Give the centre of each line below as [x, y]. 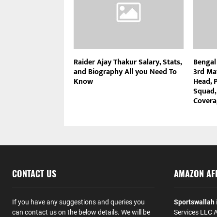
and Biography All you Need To [125, 72]
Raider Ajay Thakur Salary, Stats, [128, 62]
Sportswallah [194, 202]
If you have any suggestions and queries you [78, 202]
